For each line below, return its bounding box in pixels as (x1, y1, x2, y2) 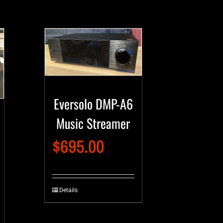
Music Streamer (56, 113, 130, 133)
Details (59, 186, 78, 194)
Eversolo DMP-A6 (53, 94, 133, 113)
